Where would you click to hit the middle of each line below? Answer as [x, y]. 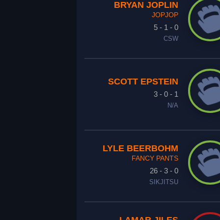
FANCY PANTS [155, 158]
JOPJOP [165, 15]
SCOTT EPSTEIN [143, 82]
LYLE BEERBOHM [140, 148]
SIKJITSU [164, 182]
